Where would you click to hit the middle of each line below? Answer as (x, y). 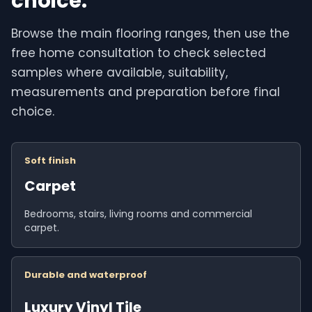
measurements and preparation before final (146, 92)
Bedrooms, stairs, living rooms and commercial (138, 214)
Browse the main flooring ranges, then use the (150, 34)
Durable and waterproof (86, 275)
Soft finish (50, 161)
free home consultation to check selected (139, 53)
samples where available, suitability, (119, 73)
